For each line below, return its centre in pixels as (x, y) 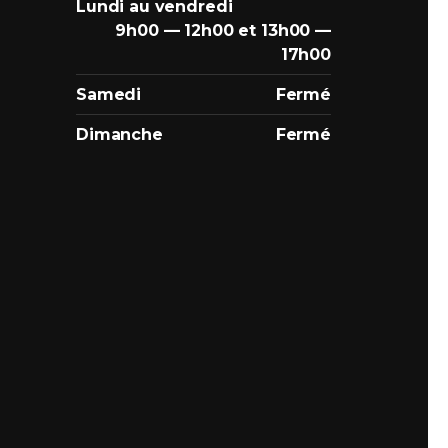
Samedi (109, 95)
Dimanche (119, 135)
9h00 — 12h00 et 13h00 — (223, 31)
